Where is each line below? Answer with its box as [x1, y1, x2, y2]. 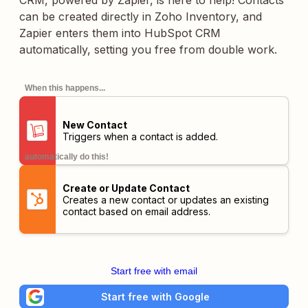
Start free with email [111, 265, 197, 276]
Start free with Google [101, 290, 210, 302]
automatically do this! [25, 152, 109, 162]
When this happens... [25, 83, 105, 93]
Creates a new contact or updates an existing [62, 193, 269, 206]
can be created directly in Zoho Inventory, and [19, 10, 262, 23]
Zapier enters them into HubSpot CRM [19, 26, 221, 40]
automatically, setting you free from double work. [19, 43, 277, 56]
